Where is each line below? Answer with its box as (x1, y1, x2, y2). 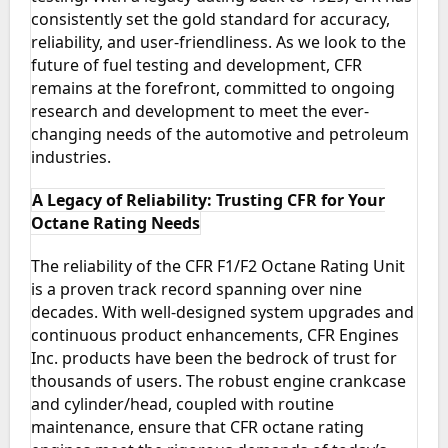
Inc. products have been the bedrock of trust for (30, 347, 397, 370)
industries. (30, 146, 111, 169)
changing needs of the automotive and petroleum (30, 123, 409, 146)
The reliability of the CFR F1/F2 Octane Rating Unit (30, 255, 405, 278)
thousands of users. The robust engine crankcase (30, 370, 406, 393)
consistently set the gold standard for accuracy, (30, 8, 390, 31)
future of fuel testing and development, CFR (30, 54, 362, 77)
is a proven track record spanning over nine (30, 278, 362, 301)
